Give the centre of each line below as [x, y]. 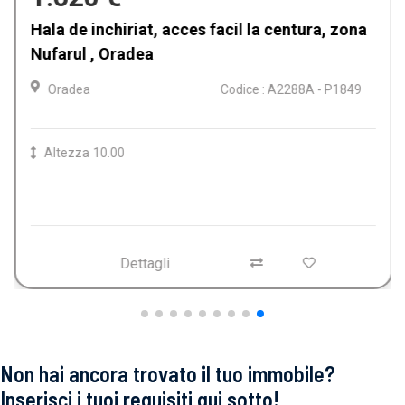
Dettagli [144, 263]
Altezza [66, 152]
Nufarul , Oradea [91, 53]
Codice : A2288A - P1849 [290, 89]
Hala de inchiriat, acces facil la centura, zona [198, 29]
